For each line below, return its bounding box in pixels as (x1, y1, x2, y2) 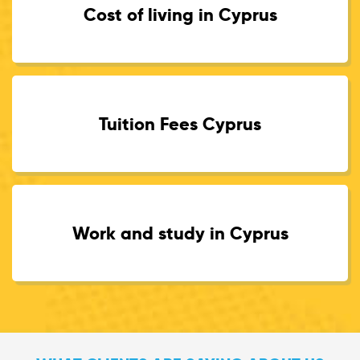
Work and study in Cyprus (72, 221, 288, 244)
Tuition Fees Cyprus (99, 112, 261, 135)
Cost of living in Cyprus (83, 2, 277, 26)
